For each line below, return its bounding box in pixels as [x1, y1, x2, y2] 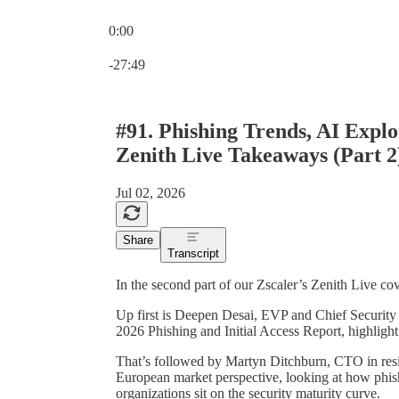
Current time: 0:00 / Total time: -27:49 [108, 38, 321, 53]
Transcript [167, 246, 219, 260]
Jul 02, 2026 [116, 184, 185, 200]
